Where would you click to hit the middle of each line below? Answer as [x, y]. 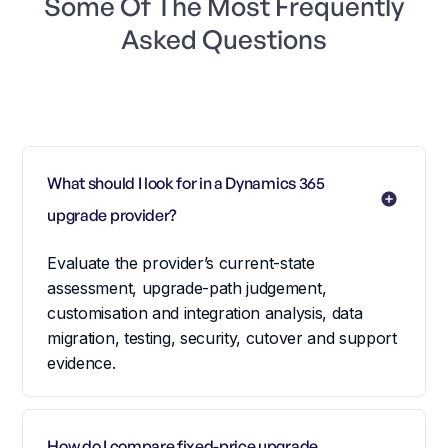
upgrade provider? [112, 214]
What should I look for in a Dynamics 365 [186, 182]
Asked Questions [224, 38]
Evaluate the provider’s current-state [181, 262]
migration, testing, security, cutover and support [222, 337]
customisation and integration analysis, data [205, 312]
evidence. [81, 362]
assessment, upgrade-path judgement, [187, 287]
